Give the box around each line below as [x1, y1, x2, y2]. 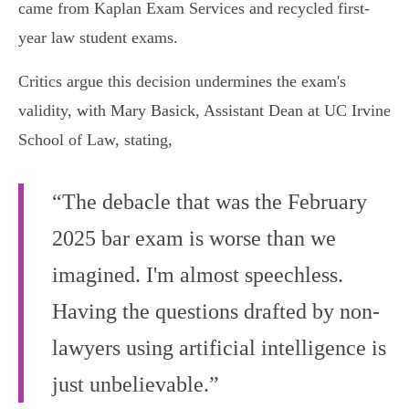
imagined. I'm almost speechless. [52, 263, 343, 288]
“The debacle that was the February [52, 190, 367, 215]
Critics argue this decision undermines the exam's [18, 72, 346, 91]
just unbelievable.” [52, 372, 219, 397]
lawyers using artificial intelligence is [52, 336, 386, 361]
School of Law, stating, [18, 131, 173, 150]
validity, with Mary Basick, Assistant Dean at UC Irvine [18, 101, 391, 121]
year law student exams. [18, 28, 178, 47]
